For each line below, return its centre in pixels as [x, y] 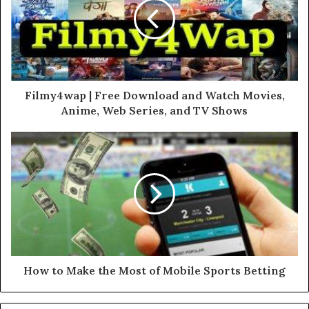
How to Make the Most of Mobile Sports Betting [154, 271]
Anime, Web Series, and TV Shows [154, 111]
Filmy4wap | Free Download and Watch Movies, [154, 96]
